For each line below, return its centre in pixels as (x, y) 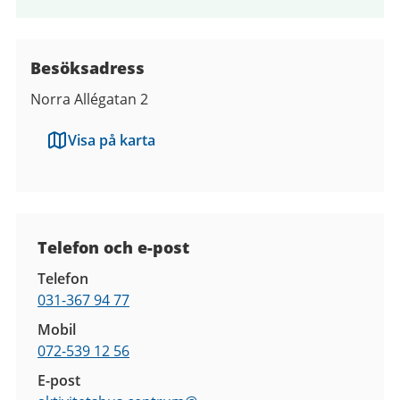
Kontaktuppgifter (112, 229)
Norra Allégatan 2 (89, 99)
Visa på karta (112, 140)
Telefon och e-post (113, 247)
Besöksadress (87, 68)
